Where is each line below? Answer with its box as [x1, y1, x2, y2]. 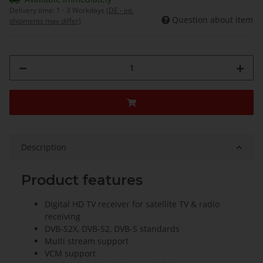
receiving [45, 211, 80, 222]
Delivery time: [9, 5, 56, 16]
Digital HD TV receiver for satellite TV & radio [45, 198, 220, 210]
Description [21, 141, 66, 153]
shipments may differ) [9, 16, 81, 26]
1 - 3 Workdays [56, 5, 106, 16]
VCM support [45, 248, 96, 259]
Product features [21, 171, 143, 189]
